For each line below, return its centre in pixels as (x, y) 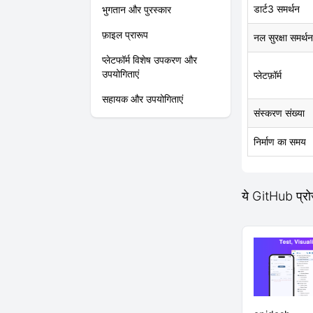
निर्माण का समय (280, 141)
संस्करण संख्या (279, 113)
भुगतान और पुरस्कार (137, 9)
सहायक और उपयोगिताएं (143, 99)
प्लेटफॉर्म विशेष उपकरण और (150, 60)
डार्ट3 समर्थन (277, 9)
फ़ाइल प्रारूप (125, 35)
